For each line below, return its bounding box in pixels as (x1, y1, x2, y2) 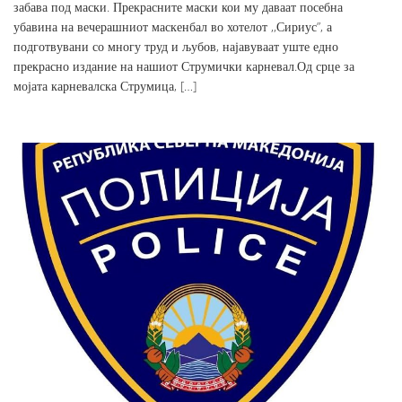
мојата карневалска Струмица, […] (13, 76, 197, 94)
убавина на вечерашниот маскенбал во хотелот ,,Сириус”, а (13, 17, 332, 35)
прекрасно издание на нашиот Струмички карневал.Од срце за (13, 57, 354, 74)
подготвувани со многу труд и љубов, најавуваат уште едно (13, 37, 338, 55)
